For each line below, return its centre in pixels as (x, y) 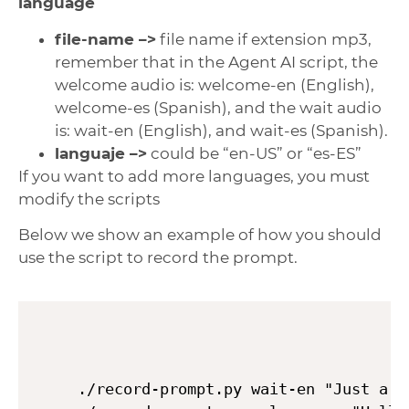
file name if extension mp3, (264, 39)
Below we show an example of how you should (200, 235)
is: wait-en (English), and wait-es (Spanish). (221, 130)
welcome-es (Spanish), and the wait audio (218, 107)
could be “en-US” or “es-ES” (254, 153)
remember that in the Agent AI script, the (216, 62)
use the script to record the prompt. (158, 258)
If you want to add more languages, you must (194, 176)
